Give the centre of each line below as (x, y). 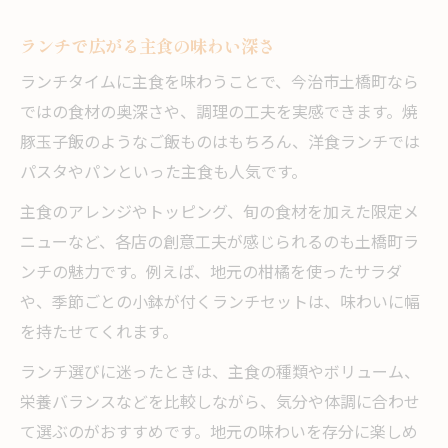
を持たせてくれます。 (99, 334)
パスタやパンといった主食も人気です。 (163, 174)
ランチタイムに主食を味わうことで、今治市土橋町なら (219, 84)
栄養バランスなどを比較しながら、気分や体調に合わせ (220, 404)
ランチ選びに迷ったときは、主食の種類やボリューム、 (220, 374)
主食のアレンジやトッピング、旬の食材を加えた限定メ (219, 214)
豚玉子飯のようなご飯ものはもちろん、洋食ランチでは (220, 144)
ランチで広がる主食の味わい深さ (147, 46)
